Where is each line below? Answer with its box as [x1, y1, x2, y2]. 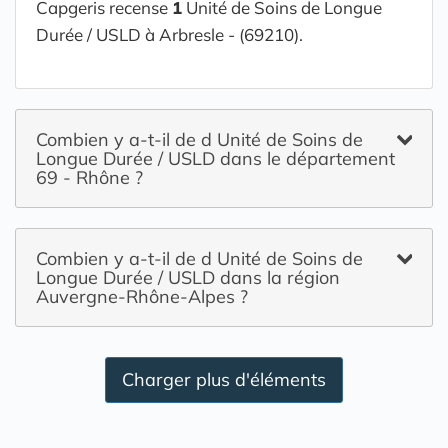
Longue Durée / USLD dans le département [36, 147, 395, 170]
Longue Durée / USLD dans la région [36, 266, 340, 289]
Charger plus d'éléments [122, 368, 326, 391]
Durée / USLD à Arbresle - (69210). [36, 24, 303, 45]
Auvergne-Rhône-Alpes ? [36, 285, 248, 308]
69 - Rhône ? [36, 166, 143, 189]
